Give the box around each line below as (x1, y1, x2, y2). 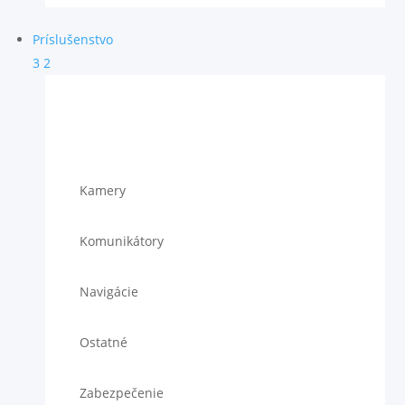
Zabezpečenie (79, 384, 164, 401)
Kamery (79, 182, 126, 199)
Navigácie (79, 283, 138, 300)
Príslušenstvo (33, 31, 114, 48)
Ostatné (79, 334, 127, 351)
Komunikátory (79, 232, 164, 250)
